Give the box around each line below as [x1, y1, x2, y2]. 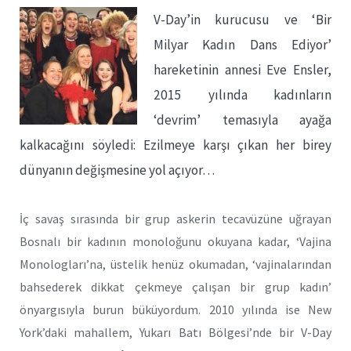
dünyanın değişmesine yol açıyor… [20, 161, 215, 179]
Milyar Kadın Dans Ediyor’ [154, 36, 331, 53]
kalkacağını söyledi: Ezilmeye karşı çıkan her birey [20, 136, 331, 154]
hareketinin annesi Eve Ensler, [154, 61, 331, 78]
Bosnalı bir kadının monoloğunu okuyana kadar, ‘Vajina [20, 233, 331, 249]
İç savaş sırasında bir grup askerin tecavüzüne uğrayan [20, 210, 331, 226]
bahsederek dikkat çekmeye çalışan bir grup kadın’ [20, 278, 331, 295]
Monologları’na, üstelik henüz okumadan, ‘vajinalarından [20, 255, 331, 272]
